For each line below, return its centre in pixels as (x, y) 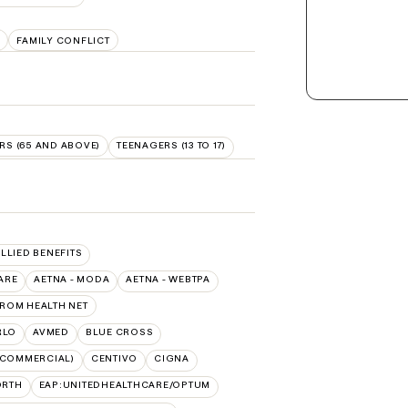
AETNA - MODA (72, 279)
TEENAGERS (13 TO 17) (171, 145)
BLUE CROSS (119, 332)
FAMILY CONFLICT (63, 40)
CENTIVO (114, 358)
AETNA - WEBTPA (168, 279)
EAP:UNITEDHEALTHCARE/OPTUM (124, 385)
